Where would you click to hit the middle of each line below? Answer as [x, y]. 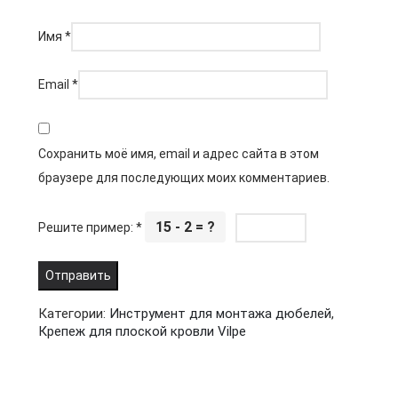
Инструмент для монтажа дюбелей [220, 314]
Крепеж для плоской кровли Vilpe [142, 331]
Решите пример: [87, 227]
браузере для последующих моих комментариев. [184, 178]
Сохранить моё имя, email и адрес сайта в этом [179, 154]
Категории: [74, 314]
